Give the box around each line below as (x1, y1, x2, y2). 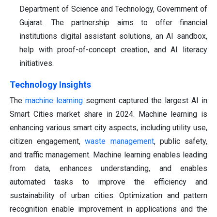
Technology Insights (10, 79, 91, 90)
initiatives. (19, 59, 54, 68)
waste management (85, 137, 154, 146)
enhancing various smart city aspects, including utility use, (10, 123, 207, 133)
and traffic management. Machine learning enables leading (10, 150, 207, 160)
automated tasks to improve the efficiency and (10, 177, 207, 187)
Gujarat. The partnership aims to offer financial (19, 18, 207, 28)
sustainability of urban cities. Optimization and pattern (10, 191, 207, 201)
